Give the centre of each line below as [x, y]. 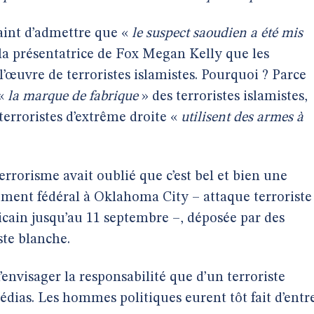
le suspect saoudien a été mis [217, 34]
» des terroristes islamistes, [223, 97]
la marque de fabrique [73, 97]
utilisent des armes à [242, 118]
